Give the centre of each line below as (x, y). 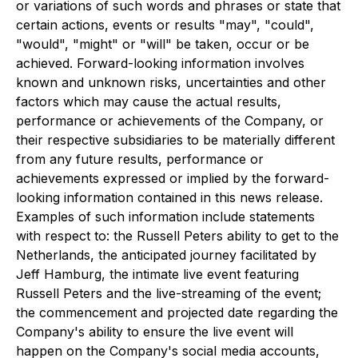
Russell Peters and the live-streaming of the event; (169, 293)
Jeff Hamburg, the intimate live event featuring (157, 274)
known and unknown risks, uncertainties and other (171, 82)
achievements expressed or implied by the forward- (173, 178)
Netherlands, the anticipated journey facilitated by (166, 255)
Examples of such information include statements (165, 217)
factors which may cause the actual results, (149, 101)
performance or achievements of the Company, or (170, 121)
